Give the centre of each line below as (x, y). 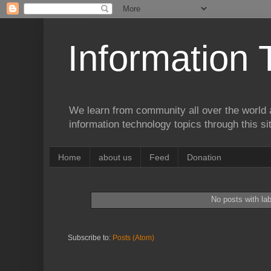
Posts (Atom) (133, 238)
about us (115, 157)
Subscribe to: (90, 238)
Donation (204, 157)
